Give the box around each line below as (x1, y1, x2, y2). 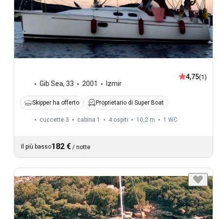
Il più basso (21, 143, 51, 151)
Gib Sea (40, 80, 63, 88)
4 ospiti (109, 116, 128, 124)
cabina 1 (77, 116, 100, 124)
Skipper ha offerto (32, 99, 79, 107)
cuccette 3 (40, 116, 69, 124)
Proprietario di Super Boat (96, 99, 164, 107)
